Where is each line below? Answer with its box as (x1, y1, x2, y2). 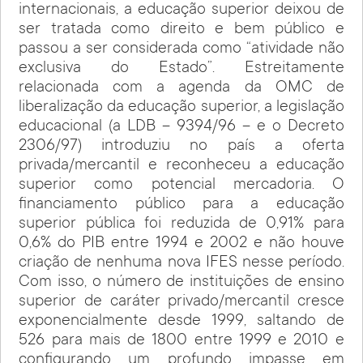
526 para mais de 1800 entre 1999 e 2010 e (19, 332, 344, 351)
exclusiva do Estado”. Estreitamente (19, 60, 344, 79)
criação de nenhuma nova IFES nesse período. (19, 254, 344, 273)
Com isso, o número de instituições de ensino (19, 274, 344, 293)
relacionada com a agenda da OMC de (19, 79, 344, 98)
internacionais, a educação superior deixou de (19, 2, 344, 20)
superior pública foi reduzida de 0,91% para (19, 216, 344, 234)
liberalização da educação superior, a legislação (19, 99, 344, 117)
